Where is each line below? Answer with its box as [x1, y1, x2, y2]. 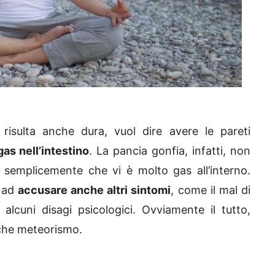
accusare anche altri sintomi [18, 183, 171, 196]
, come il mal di [171, 183, 251, 196]
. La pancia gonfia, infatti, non [89, 144, 251, 157]
